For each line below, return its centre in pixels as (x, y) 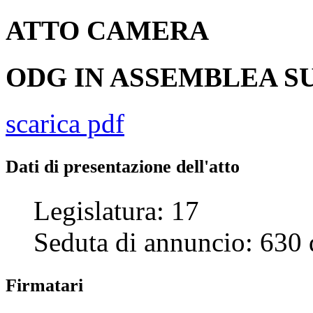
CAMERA (148, 31)
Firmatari (44, 285)
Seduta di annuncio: (147, 242)
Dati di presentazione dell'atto (123, 166)
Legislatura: (102, 210)
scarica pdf (65, 123)
